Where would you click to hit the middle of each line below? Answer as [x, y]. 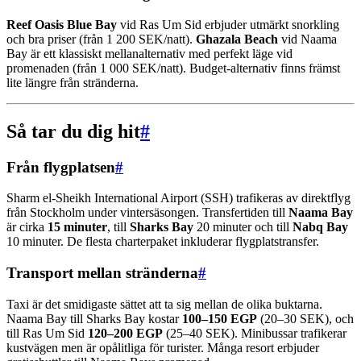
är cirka [27, 227]
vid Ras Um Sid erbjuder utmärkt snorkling [228, 24]
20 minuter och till [243, 227]
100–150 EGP [220, 318]
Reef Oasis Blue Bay [62, 24]
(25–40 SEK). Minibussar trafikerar [255, 333]
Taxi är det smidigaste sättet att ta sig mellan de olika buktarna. [164, 304]
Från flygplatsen [61, 167]
